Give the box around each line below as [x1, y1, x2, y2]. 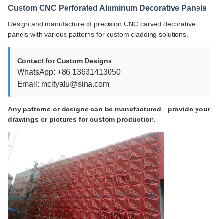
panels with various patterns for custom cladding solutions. [8, 30, 188, 38]
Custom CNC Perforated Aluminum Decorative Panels [8, 4, 207, 12]
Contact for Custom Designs [17, 57, 112, 65]
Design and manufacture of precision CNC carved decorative [8, 20, 196, 28]
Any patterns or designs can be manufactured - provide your [8, 105, 210, 113]
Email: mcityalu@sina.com [17, 79, 109, 88]
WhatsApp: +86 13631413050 [17, 67, 121, 76]
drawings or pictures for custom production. [8, 115, 156, 123]
